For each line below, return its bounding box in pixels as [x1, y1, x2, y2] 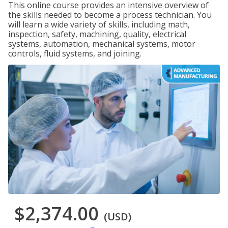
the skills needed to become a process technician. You [8, 9, 212, 20]
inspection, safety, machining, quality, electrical [8, 28, 186, 40]
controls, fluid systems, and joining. [8, 48, 141, 59]
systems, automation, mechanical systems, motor [8, 38, 195, 49]
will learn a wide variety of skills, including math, [8, 19, 190, 30]
